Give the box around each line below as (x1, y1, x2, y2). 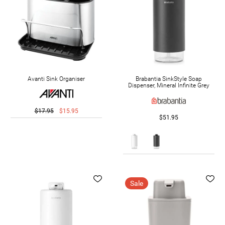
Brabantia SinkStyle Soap (136, 75, 202, 82)
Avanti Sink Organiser (28, 75, 85, 82)
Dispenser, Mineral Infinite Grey (128, 81, 209, 89)
